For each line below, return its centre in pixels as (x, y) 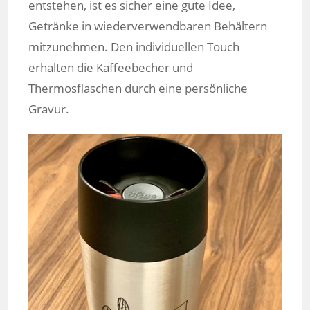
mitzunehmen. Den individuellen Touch (134, 47)
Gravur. (49, 109)
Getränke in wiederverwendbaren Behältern (148, 26)
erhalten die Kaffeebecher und (111, 68)
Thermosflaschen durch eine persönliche (138, 89)
